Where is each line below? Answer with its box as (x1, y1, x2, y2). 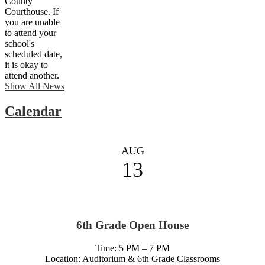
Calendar (5, 103, 62, 119)
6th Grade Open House (76, 219, 189, 232)
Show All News (5, 80, 64, 91)
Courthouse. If (5, 6, 59, 17)
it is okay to (5, 59, 48, 70)
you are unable (5, 17, 60, 27)
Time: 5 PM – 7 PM (95, 243, 170, 253)
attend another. (5, 70, 59, 80)
